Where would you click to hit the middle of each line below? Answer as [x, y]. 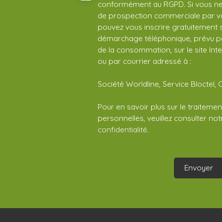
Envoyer [199, 168]
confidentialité [122, 129]
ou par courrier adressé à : [144, 61]
